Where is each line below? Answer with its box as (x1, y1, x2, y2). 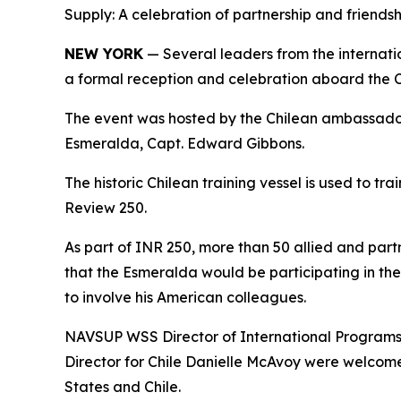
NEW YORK (64, 44, 143, 63)
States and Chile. (64, 377, 181, 396)
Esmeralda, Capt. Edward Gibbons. (64, 133, 304, 152)
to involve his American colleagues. (64, 287, 306, 306)
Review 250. (64, 198, 147, 217)
